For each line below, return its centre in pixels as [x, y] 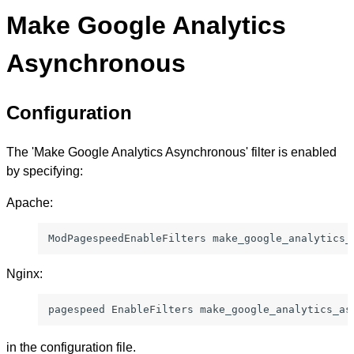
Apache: [30, 203]
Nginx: [24, 274]
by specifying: [45, 171]
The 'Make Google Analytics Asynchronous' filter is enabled [171, 153]
